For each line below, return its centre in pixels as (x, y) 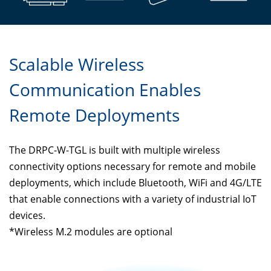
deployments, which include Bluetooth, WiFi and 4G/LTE (135, 183)
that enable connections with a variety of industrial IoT (133, 199)
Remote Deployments (94, 115)
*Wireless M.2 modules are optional (91, 232)
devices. (27, 216)
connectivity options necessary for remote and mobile (132, 167)
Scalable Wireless (77, 64)
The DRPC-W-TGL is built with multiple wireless (115, 150)
